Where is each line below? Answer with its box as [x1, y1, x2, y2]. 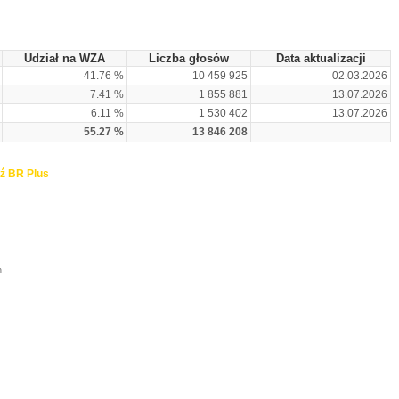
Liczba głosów [149, 52, 229, 65]
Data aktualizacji [275, 52, 366, 65]
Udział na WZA [24, 52, 105, 65]
